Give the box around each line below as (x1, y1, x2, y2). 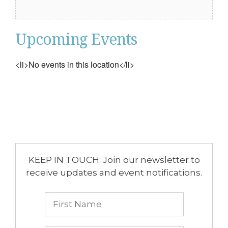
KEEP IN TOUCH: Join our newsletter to (28, 155, 200, 165)
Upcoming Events (15, 31, 137, 48)
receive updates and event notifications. (26, 167, 202, 178)
